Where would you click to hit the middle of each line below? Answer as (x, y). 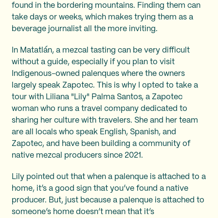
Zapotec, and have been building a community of (101, 144)
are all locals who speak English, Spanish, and (94, 132)
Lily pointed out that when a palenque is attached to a (109, 177)
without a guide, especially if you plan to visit (93, 62)
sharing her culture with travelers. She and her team (105, 120)
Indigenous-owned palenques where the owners (98, 74)
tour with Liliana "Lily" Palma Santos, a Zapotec (97, 97)
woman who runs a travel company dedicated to (100, 109)
